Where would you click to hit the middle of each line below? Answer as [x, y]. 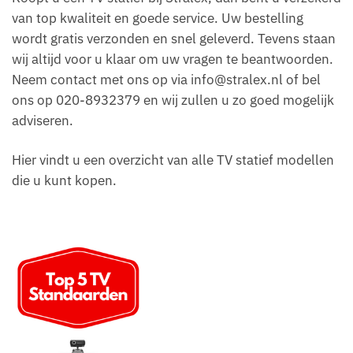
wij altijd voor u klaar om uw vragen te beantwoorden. [173, 59]
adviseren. [43, 121]
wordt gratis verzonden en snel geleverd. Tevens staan [174, 39]
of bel [302, 80]
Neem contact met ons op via [101, 80]
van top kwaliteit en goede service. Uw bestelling [158, 19]
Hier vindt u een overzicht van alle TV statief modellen [173, 160]
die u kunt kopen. [64, 181]
